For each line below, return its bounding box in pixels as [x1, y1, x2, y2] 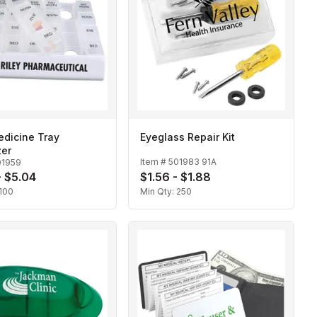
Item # [140, 156, 168, 167]
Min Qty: [140, 186, 176, 197]
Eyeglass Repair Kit [140, 131, 235, 144]
